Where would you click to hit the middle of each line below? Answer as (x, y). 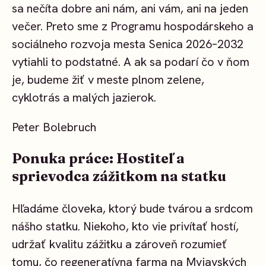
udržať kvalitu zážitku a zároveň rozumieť (120, 244)
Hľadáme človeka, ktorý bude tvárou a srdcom (132, 208)
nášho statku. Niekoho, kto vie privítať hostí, (125, 226)
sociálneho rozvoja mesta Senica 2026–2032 (128, 44)
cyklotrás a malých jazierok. (84, 97)
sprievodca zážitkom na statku (119, 176)
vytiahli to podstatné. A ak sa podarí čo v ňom (131, 61)
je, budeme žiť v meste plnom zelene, (108, 79)
